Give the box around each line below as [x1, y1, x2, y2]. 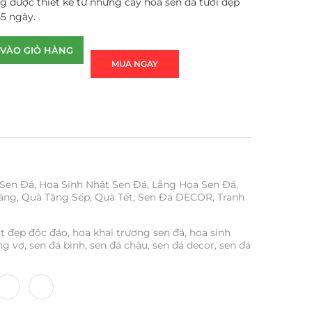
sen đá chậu [89, 238, 148, 251]
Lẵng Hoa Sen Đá [151, 178, 236, 191]
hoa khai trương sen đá [72, 226, 185, 239]
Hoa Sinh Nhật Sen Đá [38, 178, 147, 191]
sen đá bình [29, 238, 85, 251]
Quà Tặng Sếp [21, 190, 90, 203]
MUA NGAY [111, 58, 158, 69]
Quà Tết [94, 190, 133, 203]
